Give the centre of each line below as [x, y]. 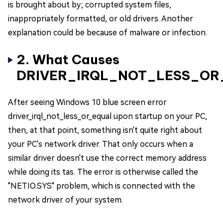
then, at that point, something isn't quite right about [105, 130]
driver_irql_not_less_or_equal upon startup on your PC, [108, 116]
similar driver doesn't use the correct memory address [107, 158]
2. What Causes [68, 59]
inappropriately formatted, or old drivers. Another [101, 19]
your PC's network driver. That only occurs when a [101, 144]
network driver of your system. [65, 200]
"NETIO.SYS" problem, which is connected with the [102, 186]
